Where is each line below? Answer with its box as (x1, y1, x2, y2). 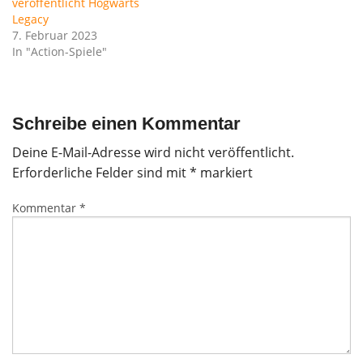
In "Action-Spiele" (12, 44, 107, 60)
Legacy (12, 11, 49, 28)
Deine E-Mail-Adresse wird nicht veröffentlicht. (12, 143, 294, 162)
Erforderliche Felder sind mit (12, 164, 190, 182)
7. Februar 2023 (12, 28, 97, 44)
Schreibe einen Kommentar (12, 113, 241, 135)
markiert (197, 164, 253, 182)
